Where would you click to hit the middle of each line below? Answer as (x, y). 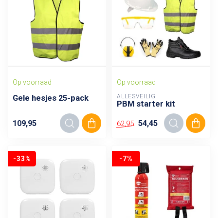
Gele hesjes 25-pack (51, 98)
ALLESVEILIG (136, 96)
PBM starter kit (146, 104)
